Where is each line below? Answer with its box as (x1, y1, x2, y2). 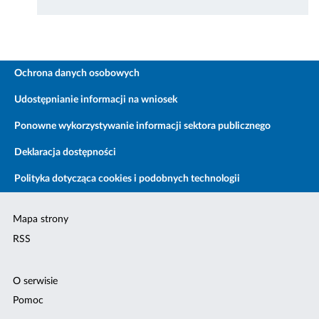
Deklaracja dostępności (14, 147, 116, 158)
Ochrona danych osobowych (14, 68, 140, 79)
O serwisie (13, 276, 58, 287)
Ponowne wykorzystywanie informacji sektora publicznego (14, 121, 271, 132)
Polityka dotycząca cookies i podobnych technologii (14, 174, 240, 184)
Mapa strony (13, 214, 69, 225)
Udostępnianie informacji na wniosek (14, 95, 177, 105)
